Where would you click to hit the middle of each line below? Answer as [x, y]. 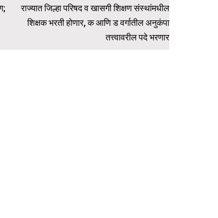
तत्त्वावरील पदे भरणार [137, 37]
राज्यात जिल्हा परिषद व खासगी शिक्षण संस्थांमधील [95, 8]
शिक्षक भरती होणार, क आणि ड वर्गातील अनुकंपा [98, 23]
